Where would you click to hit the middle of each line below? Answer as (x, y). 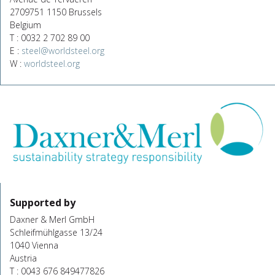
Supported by (43, 202)
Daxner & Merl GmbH (52, 219)
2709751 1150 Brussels (56, 12)
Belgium (25, 25)
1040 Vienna (34, 245)
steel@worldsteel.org (63, 50)
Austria (23, 258)
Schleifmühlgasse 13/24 (56, 232)
